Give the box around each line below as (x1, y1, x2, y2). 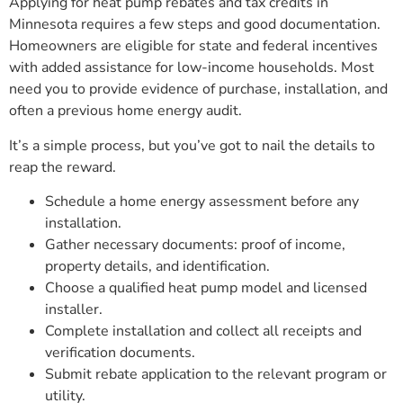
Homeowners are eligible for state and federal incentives (9, 36, 378, 57)
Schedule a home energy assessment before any (45, 192, 359, 212)
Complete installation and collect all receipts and (45, 321, 362, 342)
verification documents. (45, 343, 195, 363)
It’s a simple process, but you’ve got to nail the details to (9, 135, 375, 156)
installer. (45, 300, 103, 320)
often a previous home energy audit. (9, 101, 242, 121)
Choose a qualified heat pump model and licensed (45, 278, 367, 299)
